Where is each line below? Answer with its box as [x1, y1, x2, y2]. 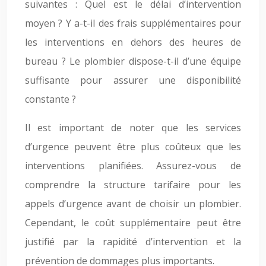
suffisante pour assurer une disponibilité [25, 74, 241, 87]
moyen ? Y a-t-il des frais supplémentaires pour [25, 17, 241, 30]
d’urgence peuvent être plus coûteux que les [25, 140, 241, 153]
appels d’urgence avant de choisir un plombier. [25, 197, 241, 210]
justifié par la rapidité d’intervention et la [25, 235, 241, 248]
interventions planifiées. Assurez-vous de [25, 159, 241, 172]
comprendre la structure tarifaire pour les [25, 178, 241, 191]
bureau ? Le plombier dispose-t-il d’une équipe [25, 55, 241, 68]
